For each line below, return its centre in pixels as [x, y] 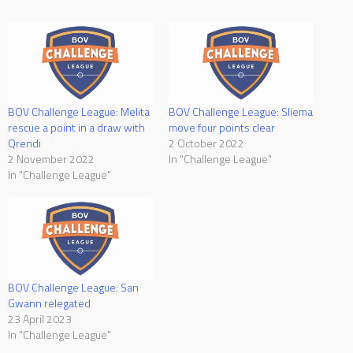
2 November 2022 [51, 159]
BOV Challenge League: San [73, 288]
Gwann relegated [49, 303]
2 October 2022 [206, 143]
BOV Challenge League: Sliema [241, 112]
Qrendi [24, 143]
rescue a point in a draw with [76, 128]
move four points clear [222, 128]
